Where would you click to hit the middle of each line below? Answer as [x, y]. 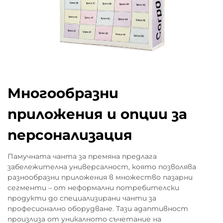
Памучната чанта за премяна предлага [82, 156]
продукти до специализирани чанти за [82, 198]
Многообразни [63, 93]
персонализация [70, 135]
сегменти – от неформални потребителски [93, 188]
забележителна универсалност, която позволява [102, 167]
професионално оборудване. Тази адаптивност [98, 209]
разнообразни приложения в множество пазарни [100, 177]
